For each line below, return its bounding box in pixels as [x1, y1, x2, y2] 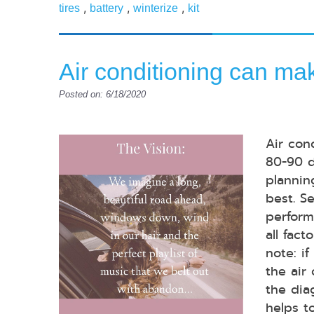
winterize [133, 1, 178, 14]
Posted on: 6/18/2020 [59, 88, 146, 100]
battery [90, 1, 123, 14]
